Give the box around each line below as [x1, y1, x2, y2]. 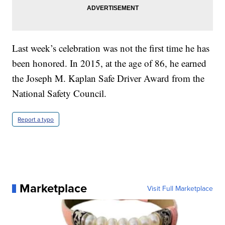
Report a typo [18, 115, 54, 124]
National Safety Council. [12, 87, 107, 100]
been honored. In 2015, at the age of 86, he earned [12, 57, 207, 70]
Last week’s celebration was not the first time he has [12, 42, 210, 55]
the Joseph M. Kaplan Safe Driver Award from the [12, 72, 205, 85]
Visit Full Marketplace [147, 183, 213, 194]
